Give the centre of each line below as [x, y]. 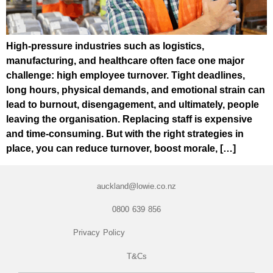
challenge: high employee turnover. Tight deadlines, [126, 76]
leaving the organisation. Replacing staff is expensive [129, 119]
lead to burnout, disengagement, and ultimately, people [133, 105]
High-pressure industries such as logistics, [105, 46]
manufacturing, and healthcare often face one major [125, 61]
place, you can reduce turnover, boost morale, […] [121, 149]
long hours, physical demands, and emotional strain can [136, 90]
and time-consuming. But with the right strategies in [125, 134]
